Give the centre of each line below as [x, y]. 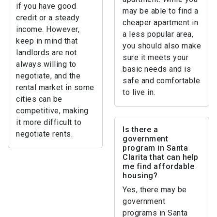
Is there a [140, 130]
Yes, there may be [155, 190]
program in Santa [155, 148]
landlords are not [46, 53]
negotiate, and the [48, 76]
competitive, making [52, 111]
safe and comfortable [161, 81]
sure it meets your [155, 57]
